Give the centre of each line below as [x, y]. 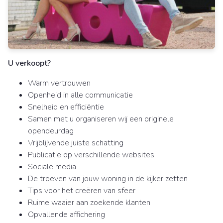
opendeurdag [51, 131]
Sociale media [52, 167]
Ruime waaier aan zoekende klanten [89, 203]
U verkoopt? [29, 63]
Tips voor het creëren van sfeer [82, 191]
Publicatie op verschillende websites [91, 155]
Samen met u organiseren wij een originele [101, 119]
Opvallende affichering [66, 215]
